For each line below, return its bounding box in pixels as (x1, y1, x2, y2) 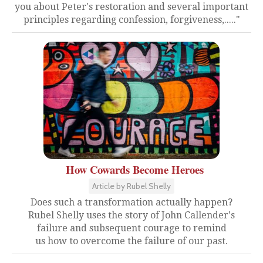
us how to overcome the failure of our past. (35, 235, 228, 247)
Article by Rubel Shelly (92, 181, 171, 191)
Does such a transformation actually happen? (31, 197, 232, 208)
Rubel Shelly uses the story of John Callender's (28, 210, 235, 221)
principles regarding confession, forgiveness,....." (23, 14, 240, 25)
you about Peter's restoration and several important (15, 1, 248, 12)
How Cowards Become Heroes (65, 161, 204, 177)
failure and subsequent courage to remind (36, 222, 227, 234)
